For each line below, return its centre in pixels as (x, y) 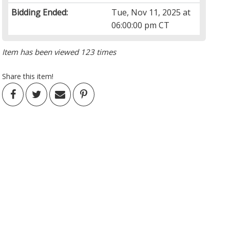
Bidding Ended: (40, 13)
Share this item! (28, 76)
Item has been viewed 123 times (59, 52)
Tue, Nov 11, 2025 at (151, 13)
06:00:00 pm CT (141, 25)
